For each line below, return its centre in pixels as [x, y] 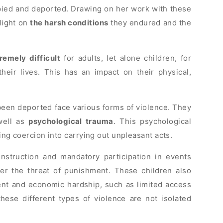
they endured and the [150, 23]
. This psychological [152, 121]
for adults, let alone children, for [126, 58]
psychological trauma [71, 121]
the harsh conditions [69, 23]
